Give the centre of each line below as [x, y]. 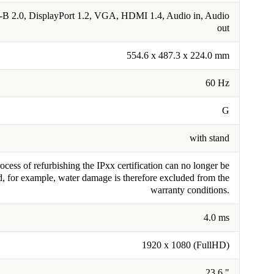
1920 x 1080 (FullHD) [186, 245]
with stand [209, 138]
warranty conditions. [190, 190]
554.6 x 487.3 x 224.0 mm [178, 55]
